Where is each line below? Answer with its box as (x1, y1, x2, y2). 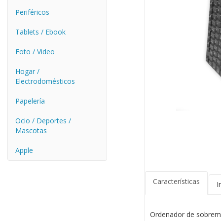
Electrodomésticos (15, 76, 75, 86)
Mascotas (15, 126, 47, 135)
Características (152, 177, 200, 186)
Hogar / (15, 67, 39, 76)
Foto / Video (15, 47, 55, 56)
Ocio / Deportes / (15, 116, 71, 125)
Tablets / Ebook (15, 27, 66, 37)
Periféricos (15, 7, 49, 17)
